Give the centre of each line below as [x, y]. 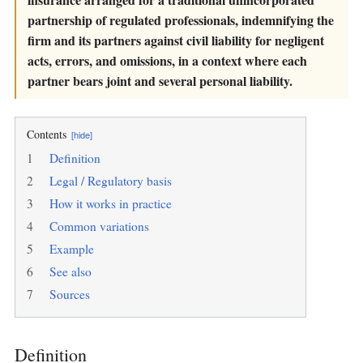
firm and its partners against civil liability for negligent [176, 41]
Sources [70, 295]
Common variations [99, 226]
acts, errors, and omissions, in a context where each [167, 61]
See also [70, 272]
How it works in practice [111, 204]
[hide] [82, 135]
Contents [48, 135]
